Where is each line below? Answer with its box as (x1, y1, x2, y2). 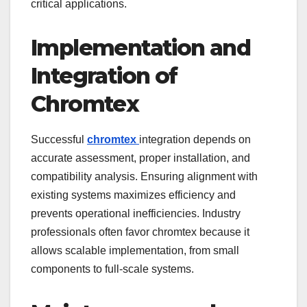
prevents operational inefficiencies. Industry (31, 207, 241, 219)
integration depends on (139, 133, 251, 145)
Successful (31, 133, 87, 145)
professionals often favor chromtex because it (31, 225, 249, 238)
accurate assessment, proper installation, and (31, 151, 250, 164)
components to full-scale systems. (31, 262, 194, 275)
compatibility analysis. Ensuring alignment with (31, 170, 258, 182)
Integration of (31, 62, 177, 90)
